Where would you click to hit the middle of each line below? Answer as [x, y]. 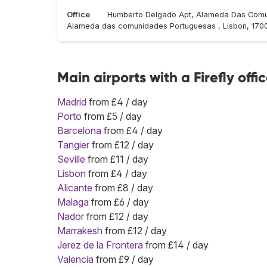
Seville [71, 159]
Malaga [73, 202]
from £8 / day [123, 188]
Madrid [72, 102]
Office [78, 15]
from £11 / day [117, 159]
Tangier [73, 145]
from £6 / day [119, 202]
